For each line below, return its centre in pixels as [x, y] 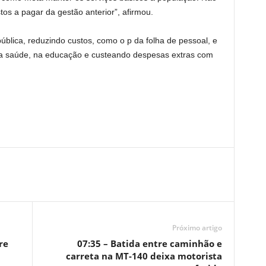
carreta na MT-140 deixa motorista [144, 256]
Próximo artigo [197, 228]
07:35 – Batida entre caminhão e [149, 243]
